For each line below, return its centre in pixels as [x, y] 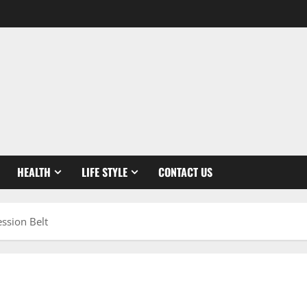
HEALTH [34, 172]
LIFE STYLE [105, 172]
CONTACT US [185, 172]
